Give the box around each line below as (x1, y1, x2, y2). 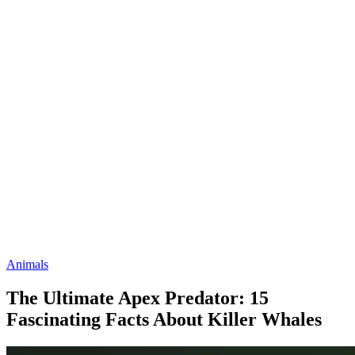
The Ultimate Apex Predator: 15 (6, 287, 269, 308)
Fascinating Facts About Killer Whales (6, 308, 322, 330)
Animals (6, 258, 48, 271)
